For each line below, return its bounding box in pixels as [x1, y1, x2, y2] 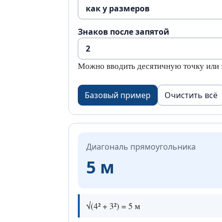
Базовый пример [85, 90, 151, 101]
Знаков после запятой [78, 26, 169, 37]
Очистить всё [165, 90, 218, 101]
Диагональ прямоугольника [86, 141, 196, 152]
